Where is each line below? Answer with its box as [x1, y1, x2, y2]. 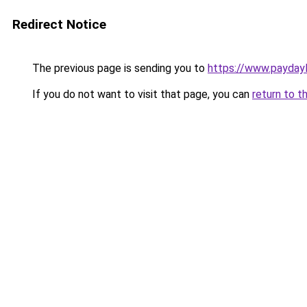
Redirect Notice [12, 16, 106, 32]
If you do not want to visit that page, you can [29, 88, 252, 101]
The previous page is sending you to [29, 62, 208, 75]
